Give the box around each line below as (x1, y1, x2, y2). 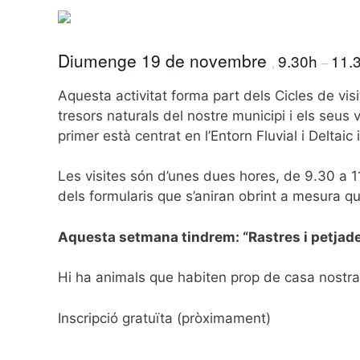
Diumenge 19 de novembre (58, 47, 272, 72)
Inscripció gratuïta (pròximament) (58, 309, 271, 326)
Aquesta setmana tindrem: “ (58, 228, 248, 245)
